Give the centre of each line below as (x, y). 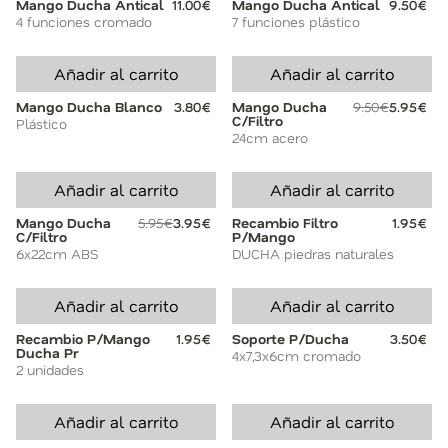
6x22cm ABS (57, 253)
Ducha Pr (47, 352)
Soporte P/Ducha (290, 338)
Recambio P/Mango (83, 338)
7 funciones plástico (296, 21)
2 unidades (50, 369)
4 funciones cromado (84, 21)
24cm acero (270, 137)
